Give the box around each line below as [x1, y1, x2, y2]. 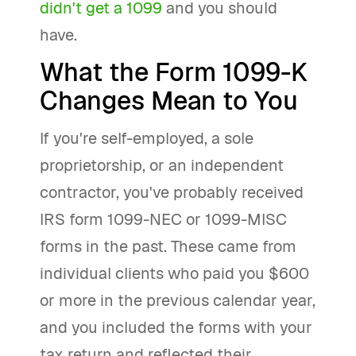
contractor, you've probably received [40, 182, 304, 203]
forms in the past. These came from [40, 236, 296, 257]
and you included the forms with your [40, 317, 312, 338]
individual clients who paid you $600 [40, 263, 309, 284]
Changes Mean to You [40, 84, 298, 117]
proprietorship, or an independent [40, 155, 284, 176]
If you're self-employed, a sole [40, 128, 253, 149]
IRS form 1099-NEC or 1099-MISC [40, 209, 287, 230]
